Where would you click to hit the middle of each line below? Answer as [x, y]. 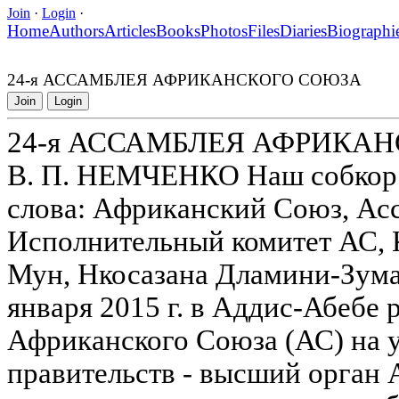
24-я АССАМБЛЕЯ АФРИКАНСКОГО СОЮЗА [184, 79]
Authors [77, 30]
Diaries [303, 30]
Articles [130, 30]
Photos [224, 30]
